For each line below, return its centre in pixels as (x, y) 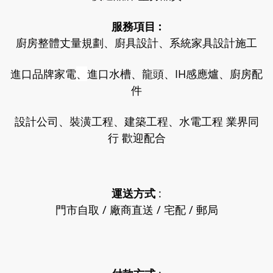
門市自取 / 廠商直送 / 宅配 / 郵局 (136, 210)
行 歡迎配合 (136, 138)
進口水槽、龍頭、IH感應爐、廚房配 (175, 74)
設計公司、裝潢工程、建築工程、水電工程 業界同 (136, 121)
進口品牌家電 (43, 74)
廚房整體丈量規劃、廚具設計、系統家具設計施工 (136, 43)
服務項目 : (136, 26)
